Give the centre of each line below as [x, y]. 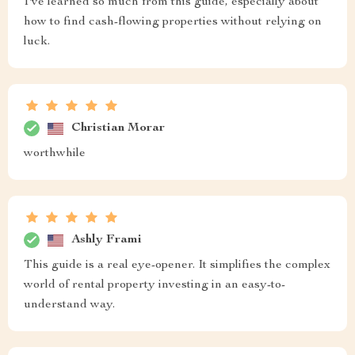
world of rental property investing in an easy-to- [155, 285]
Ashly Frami [107, 240]
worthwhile [55, 154]
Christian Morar [118, 128]
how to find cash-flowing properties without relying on [173, 22]
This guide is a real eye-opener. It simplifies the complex [177, 265]
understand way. [69, 305]
